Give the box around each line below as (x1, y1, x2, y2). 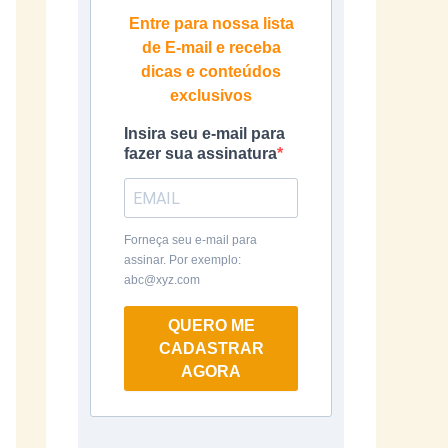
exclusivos (170, 87, 252, 104)
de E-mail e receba (141, 39, 281, 56)
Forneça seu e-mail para (124, 233, 257, 247)
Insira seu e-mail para (124, 125, 285, 142)
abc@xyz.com (124, 273, 200, 287)
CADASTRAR (158, 340, 264, 357)
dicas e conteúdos (141, 63, 281, 80)
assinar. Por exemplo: (124, 253, 241, 267)
